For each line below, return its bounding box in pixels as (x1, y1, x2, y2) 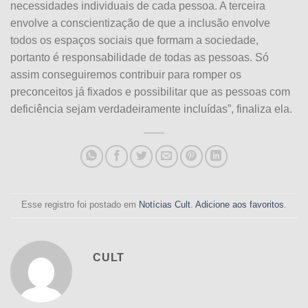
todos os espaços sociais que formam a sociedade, (10, 34, 258, 46)
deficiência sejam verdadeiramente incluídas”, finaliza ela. (10, 102, 292, 115)
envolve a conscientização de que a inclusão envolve (10, 16, 270, 29)
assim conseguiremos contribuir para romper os (10, 68, 241, 80)
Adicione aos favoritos (195, 199, 284, 210)
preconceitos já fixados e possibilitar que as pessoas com (10, 85, 290, 98)
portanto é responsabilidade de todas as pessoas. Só (10, 51, 269, 63)
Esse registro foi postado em (21, 199, 139, 210)
